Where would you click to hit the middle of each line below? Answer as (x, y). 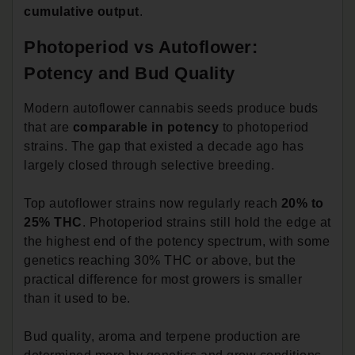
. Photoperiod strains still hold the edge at (206, 222)
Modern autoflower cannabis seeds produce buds (171, 108)
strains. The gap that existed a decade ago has (164, 146)
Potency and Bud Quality (130, 73)
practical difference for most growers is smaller (163, 279)
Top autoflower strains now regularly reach (151, 203)
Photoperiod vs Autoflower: (141, 47)
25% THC (53, 222)
